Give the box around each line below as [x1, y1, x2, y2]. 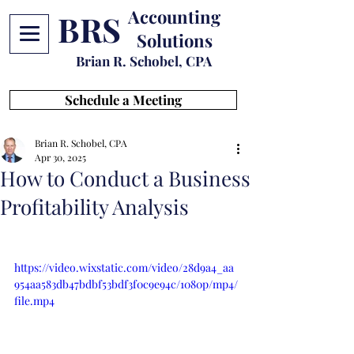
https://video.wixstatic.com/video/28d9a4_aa [14, 260, 234, 275]
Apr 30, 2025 [35, 151, 86, 164]
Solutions [136, 28, 213, 52]
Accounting [128, 5, 220, 28]
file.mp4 [14, 293, 55, 308]
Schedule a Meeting [65, 91, 182, 108]
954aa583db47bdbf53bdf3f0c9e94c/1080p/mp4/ [14, 277, 238, 292]
